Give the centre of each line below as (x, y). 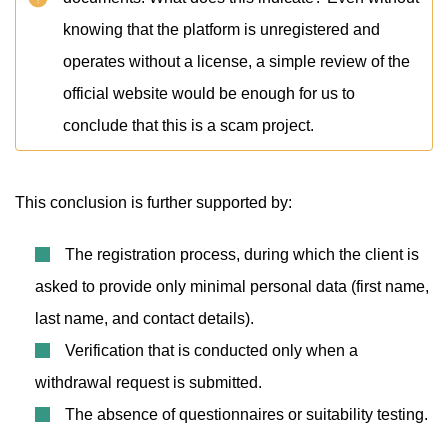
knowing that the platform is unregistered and (221, 29)
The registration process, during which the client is (242, 254)
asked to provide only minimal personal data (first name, (232, 286)
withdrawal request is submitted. (148, 382)
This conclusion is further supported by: (153, 202)
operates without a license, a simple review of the (236, 61)
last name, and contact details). (144, 318)
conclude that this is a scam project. (188, 125)
